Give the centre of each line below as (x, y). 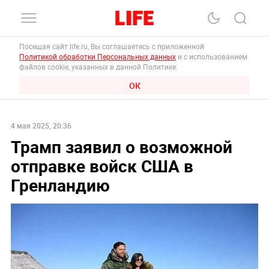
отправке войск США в (102, 165)
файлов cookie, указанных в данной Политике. (98, 67)
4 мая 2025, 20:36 (41, 125)
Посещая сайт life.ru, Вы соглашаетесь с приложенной (113, 46)
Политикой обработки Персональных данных (98, 56)
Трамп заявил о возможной (121, 146)
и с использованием (212, 56)
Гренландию (60, 185)
